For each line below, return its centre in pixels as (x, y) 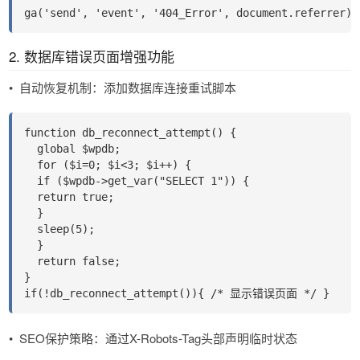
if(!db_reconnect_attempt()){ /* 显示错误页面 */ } (177, 293)
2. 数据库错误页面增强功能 (92, 55)
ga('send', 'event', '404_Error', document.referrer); (191, 12)
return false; (72, 261)
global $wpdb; (72, 148)
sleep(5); (59, 229)
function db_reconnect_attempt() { (130, 132)
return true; (69, 196)
